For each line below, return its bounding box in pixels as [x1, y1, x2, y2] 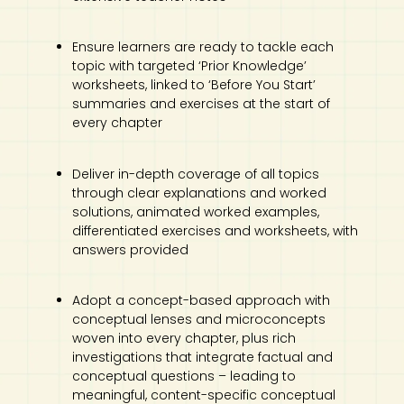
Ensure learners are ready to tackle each [72, 38, 334, 57]
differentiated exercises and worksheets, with [72, 221, 358, 240]
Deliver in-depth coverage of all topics [72, 164, 319, 183]
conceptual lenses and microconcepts [72, 310, 326, 329]
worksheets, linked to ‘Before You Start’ [72, 76, 316, 95]
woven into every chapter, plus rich [72, 329, 296, 348]
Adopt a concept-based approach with [72, 291, 330, 310]
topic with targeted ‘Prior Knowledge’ [72, 57, 307, 76]
